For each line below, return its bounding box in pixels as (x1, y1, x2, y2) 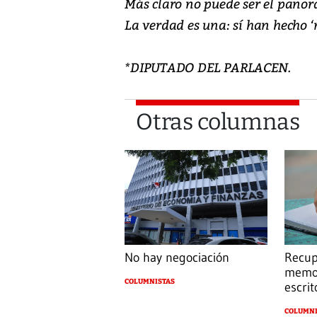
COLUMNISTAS (125, 277, 175, 287)
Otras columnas (136, 108, 300, 135)
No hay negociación (125, 250, 229, 266)
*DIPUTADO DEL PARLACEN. (125, 57, 291, 76)
